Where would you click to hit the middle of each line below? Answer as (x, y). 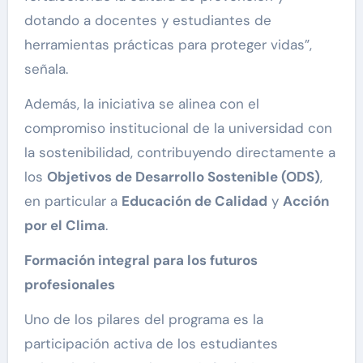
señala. (46, 69)
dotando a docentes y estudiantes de (147, 21)
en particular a (73, 201)
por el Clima (64, 226)
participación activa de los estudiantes (151, 344)
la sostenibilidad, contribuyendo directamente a (179, 153)
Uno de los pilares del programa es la (143, 320)
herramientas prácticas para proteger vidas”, (168, 45)
